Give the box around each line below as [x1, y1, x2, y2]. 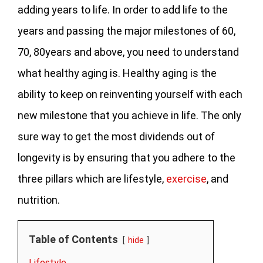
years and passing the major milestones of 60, [18, 24, 235, 37]
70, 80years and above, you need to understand [18, 45, 239, 58]
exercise [166, 172, 207, 185]
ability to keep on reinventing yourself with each [18, 87, 242, 100]
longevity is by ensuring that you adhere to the [18, 151, 235, 164]
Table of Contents [29, 232, 118, 245]
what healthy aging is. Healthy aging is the [18, 66, 217, 79]
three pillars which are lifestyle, [18, 172, 166, 185]
